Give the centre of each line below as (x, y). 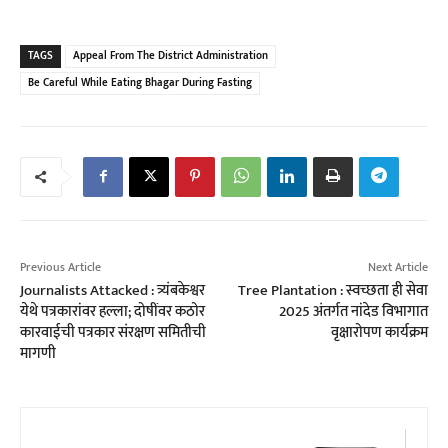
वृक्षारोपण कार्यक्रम (379, 333)
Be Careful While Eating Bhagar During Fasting (140, 83)
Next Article (397, 267)
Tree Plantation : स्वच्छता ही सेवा (332, 291)
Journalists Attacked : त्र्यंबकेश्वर (112, 291)
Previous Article (60, 267)
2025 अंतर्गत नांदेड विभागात (353, 312)
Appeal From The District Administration (170, 56)
